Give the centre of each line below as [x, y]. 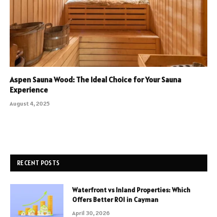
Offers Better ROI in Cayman [115, 200]
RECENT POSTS [39, 163]
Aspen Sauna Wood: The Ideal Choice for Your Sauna [95, 80]
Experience [29, 90]
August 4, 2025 [30, 104]
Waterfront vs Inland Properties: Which [131, 190]
